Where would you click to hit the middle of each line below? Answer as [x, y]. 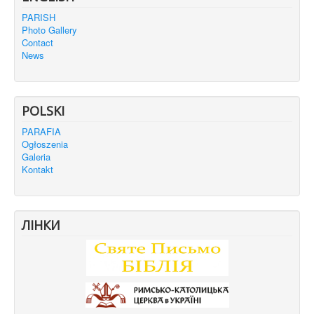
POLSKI [43, 110]
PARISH [39, 17]
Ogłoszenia [45, 144]
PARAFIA [41, 131]
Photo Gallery [49, 29]
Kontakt [37, 169]
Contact [37, 42]
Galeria [36, 156]
